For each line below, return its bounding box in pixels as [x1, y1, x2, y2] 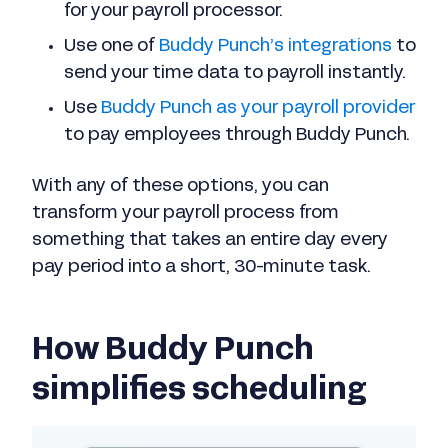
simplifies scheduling [32, 376, 367, 405]
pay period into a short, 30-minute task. [32, 258, 371, 276]
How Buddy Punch [32, 336, 314, 365]
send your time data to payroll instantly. [64, 64, 406, 82]
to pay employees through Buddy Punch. [64, 126, 410, 144]
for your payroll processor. [64, 2, 283, 20]
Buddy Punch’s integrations [159, 37, 392, 55]
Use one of [64, 37, 159, 55]
